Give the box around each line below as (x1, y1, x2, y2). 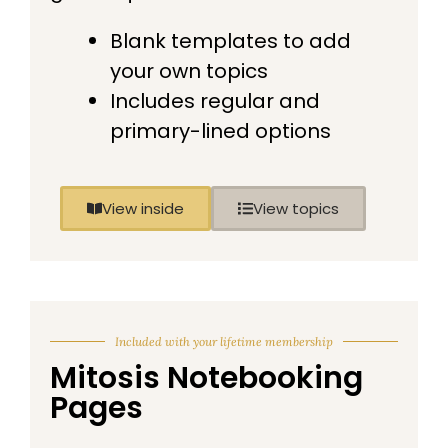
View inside (102, 197, 184, 219)
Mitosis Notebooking (50, 356, 363, 399)
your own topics (110, 56, 268, 85)
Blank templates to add (110, 26, 351, 55)
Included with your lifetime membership (115, 333, 333, 349)
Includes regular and (110, 86, 320, 115)
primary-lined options (110, 116, 331, 145)
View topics (253, 197, 339, 219)
